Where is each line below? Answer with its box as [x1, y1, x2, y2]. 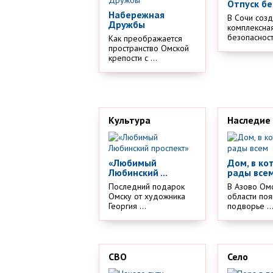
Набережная [108, 9, 165, 21]
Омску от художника [108, 190, 185, 202]
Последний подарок [108, 180, 185, 192]
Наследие [227, 113, 271, 126]
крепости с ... [108, 52, 157, 63]
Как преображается [108, 33, 182, 44]
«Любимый [108, 156, 157, 169]
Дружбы [108, 18, 145, 30]
